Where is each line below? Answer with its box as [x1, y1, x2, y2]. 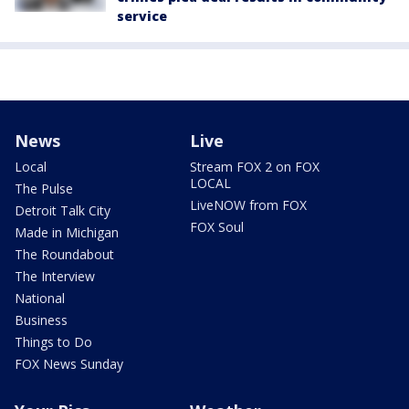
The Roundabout [15, 246, 114, 264]
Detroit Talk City [15, 202, 110, 220]
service [117, 7, 167, 26]
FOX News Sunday [15, 355, 123, 373]
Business [15, 311, 68, 330]
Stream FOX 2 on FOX [190, 158, 320, 176]
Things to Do [15, 333, 92, 351]
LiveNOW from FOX [190, 196, 307, 215]
